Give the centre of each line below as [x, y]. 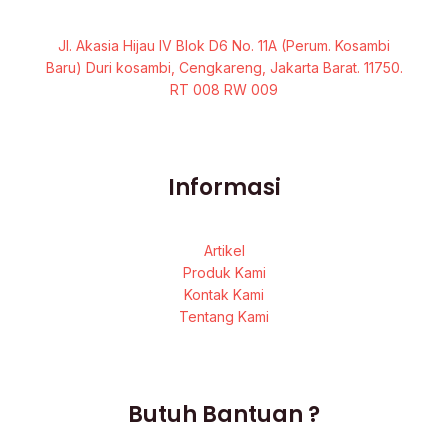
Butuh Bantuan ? [224, 414]
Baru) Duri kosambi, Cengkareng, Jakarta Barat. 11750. [224, 67]
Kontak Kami [224, 294]
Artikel [224, 250]
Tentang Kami [224, 316]
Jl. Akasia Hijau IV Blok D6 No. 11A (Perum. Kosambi [224, 45]
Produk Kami [224, 272]
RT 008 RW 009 [224, 89]
